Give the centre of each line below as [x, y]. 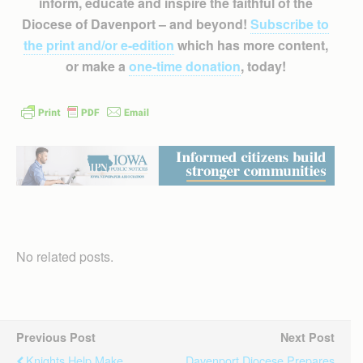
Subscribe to [290, 24]
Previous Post [56, 337]
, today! [263, 66]
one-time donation [184, 66]
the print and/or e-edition [98, 45]
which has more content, [251, 45]
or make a [97, 66]
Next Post [307, 337]
